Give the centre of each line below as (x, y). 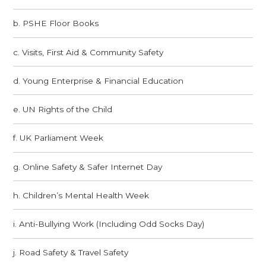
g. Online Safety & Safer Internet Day (88, 167)
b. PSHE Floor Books (56, 23)
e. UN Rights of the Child (63, 110)
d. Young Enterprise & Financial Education (99, 80)
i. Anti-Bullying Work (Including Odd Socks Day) (109, 224)
